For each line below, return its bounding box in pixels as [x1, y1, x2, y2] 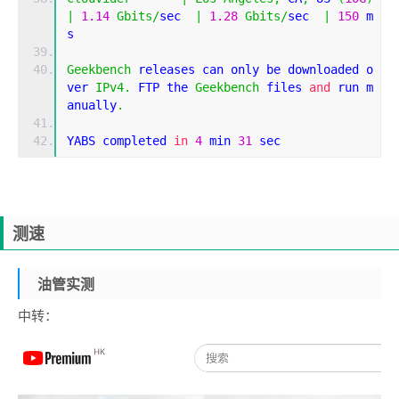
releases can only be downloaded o [131, 62, 373, 77]
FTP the [131, 80, 195, 95]
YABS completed [67, 134, 174, 149]
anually [67, 98, 117, 113]
